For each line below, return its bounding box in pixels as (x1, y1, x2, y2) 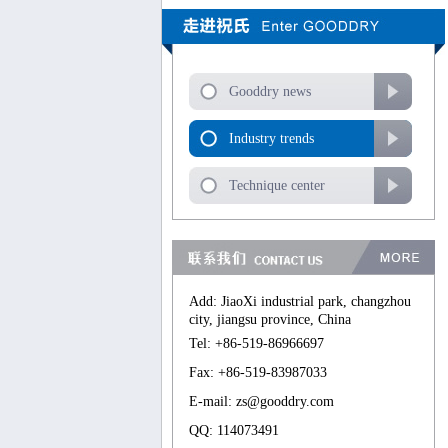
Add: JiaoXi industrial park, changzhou (189, 294, 411, 309)
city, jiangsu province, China (189, 312, 351, 327)
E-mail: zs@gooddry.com (189, 394, 334, 409)
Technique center (229, 178, 325, 193)
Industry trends (229, 131, 314, 146)
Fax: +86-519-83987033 (189, 365, 327, 380)
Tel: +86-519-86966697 (189, 336, 324, 351)
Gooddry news (229, 84, 311, 99)
